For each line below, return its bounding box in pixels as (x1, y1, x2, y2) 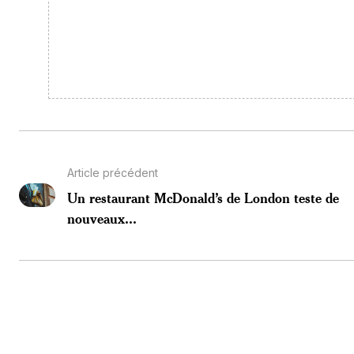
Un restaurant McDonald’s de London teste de (66, 188, 339, 206)
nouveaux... (66, 209, 137, 227)
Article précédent (66, 165, 158, 179)
